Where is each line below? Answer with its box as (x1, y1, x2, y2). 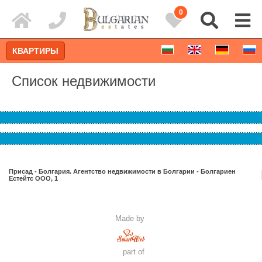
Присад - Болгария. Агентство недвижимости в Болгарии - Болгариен (9, 168, 236, 175)
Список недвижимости (12, 73, 156, 89)
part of (115, 247, 147, 256)
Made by (115, 213, 147, 223)
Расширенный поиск (87, 213, 175, 223)
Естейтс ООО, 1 (9, 175, 58, 182)
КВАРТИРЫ (12, 46, 58, 56)
